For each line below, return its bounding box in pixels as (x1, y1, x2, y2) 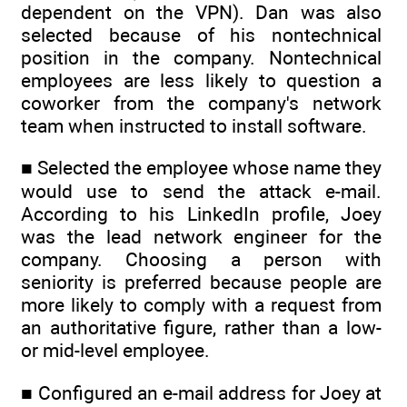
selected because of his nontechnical (21, 24, 382, 47)
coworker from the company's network (21, 92, 382, 115)
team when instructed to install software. (21, 114, 367, 138)
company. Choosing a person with (21, 248, 382, 272)
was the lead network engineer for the (21, 225, 382, 249)
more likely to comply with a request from (21, 293, 382, 317)
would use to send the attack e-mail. (21, 180, 382, 203)
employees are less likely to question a (21, 69, 382, 93)
